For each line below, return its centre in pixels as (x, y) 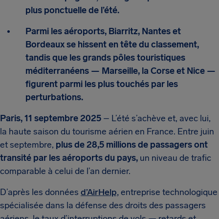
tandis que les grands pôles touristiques (105, 58)
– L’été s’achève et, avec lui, (156, 118)
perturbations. (54, 97)
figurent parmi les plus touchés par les (102, 84)
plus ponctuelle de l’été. (72, 10)
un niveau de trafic (175, 158)
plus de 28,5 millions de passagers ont (132, 145)
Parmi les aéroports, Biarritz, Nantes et (103, 31)
